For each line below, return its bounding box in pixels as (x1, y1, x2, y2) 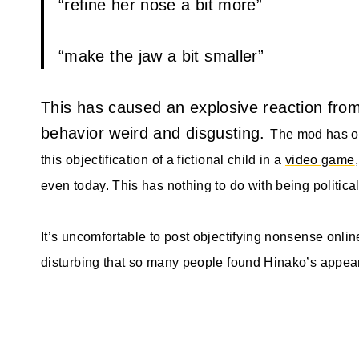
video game (284, 152, 355, 167)
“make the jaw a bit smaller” (58, 46, 264, 65)
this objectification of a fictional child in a (41, 152, 285, 167)
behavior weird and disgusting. (41, 123, 271, 142)
